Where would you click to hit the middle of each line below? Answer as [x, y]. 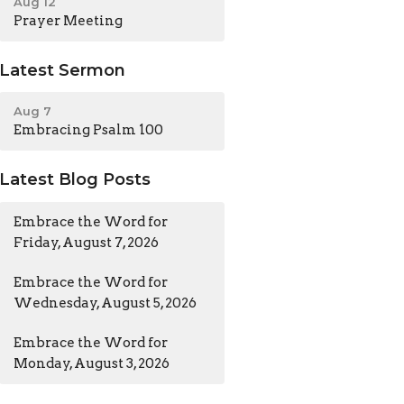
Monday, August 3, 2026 [92, 363]
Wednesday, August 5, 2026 [106, 303]
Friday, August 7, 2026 [87, 242]
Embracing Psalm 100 [89, 130]
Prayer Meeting [69, 20]
